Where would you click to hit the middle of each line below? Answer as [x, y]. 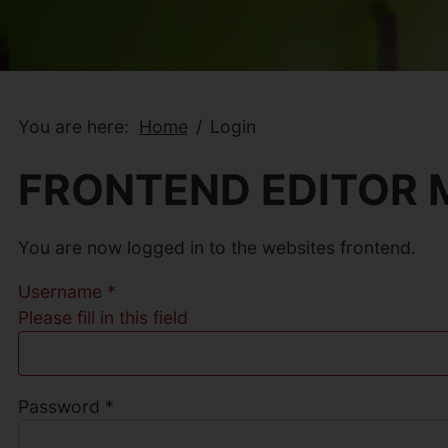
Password [58, 406]
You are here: [78, 127]
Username [59, 292]
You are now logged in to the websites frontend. [216, 248]
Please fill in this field [102, 318]
